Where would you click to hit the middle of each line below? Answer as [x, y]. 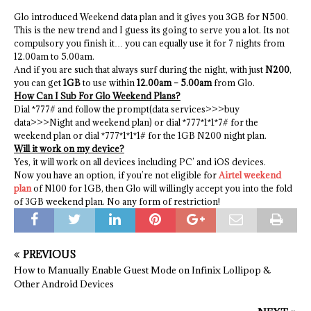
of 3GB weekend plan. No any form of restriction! [117, 201]
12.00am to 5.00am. [54, 56]
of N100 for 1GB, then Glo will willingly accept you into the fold [162, 188]
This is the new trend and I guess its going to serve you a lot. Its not [152, 30]
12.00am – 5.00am [174, 83]
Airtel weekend [250, 175]
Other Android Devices [64, 284]
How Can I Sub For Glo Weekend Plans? [97, 96]
